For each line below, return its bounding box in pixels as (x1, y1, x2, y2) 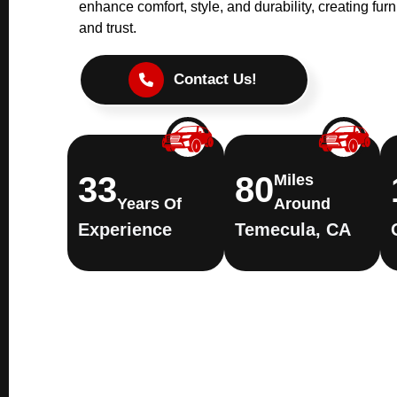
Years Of (117, 194, 183, 213)
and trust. (79, 19, 136, 35)
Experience (78, 219, 173, 239)
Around (273, 194, 331, 213)
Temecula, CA (234, 219, 351, 239)
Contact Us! (174, 70, 257, 88)
